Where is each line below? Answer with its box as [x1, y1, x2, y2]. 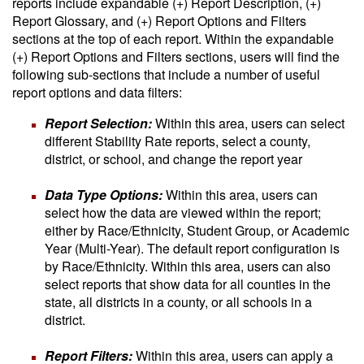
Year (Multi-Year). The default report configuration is [45, 239, 340, 258]
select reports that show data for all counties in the [45, 275, 331, 293]
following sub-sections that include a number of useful [12, 65, 320, 84]
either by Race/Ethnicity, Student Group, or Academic [45, 221, 349, 240]
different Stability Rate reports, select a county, [45, 132, 310, 150]
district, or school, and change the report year [45, 149, 302, 168]
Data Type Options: [45, 185, 162, 204]
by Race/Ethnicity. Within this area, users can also [45, 257, 331, 275]
